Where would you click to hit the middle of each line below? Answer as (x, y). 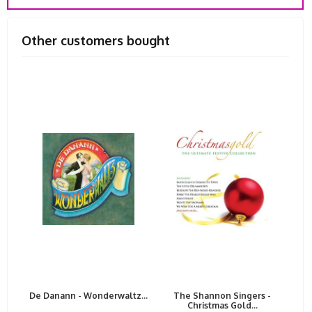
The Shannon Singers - (222, 295)
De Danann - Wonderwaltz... (88, 295)
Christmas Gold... (222, 305)
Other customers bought (96, 40)
